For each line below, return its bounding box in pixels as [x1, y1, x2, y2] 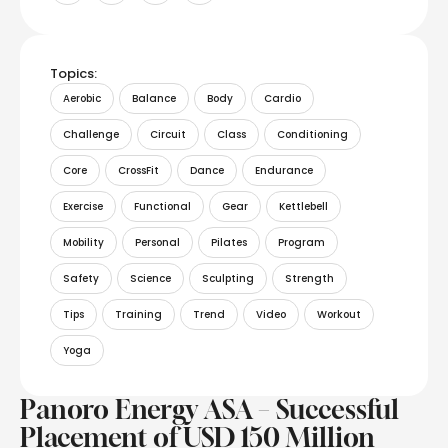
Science [130, 271, 171, 287]
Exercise [63, 199, 103, 215]
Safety [63, 271, 99, 287]
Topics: [50, 64, 97, 84]
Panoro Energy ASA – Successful [20, 394, 399, 426]
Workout [317, 307, 361, 323]
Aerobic [63, 91, 101, 107]
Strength [285, 271, 334, 287]
